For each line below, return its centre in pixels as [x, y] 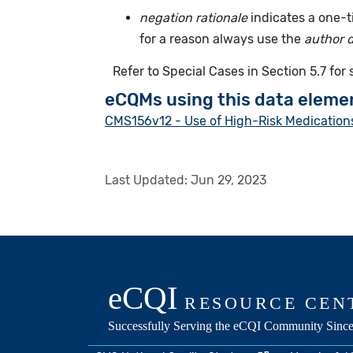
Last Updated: [147, 180]
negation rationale [195, 17]
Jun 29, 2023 [229, 180]
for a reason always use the [222, 39]
